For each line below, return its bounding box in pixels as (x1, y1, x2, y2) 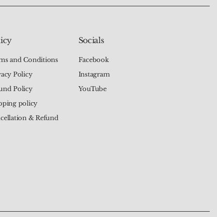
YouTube (78, 85, 107, 93)
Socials (78, 35, 104, 45)
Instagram (78, 70, 110, 78)
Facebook (78, 56, 109, 63)
